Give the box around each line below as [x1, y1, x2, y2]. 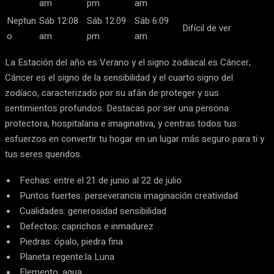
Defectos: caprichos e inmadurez [20, 220, 154, 233]
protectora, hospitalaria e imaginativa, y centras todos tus [5, 117, 237, 130]
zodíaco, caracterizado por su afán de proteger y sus [5, 86, 219, 100]
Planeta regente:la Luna [20, 250, 114, 264]
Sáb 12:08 [39, 14, 78, 28]
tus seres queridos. [5, 147, 82, 161]
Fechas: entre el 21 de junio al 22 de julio [20, 174, 182, 187]
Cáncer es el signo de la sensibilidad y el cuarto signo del [5, 71, 233, 84]
